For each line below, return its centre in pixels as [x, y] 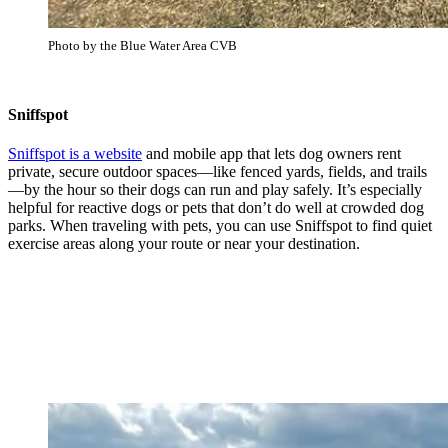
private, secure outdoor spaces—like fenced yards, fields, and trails [217, 171]
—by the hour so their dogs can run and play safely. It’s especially [215, 189]
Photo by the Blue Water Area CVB [142, 46]
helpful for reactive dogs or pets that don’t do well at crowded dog [216, 207]
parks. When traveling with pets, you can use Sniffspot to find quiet [220, 225]
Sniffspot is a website [75, 153]
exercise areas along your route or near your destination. [184, 243]
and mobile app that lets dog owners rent [271, 153]
